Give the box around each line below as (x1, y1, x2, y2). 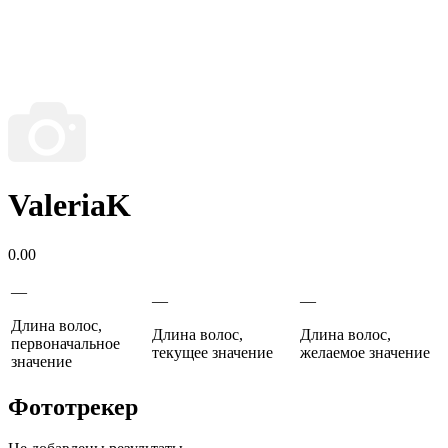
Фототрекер (8, 393, 138, 420)
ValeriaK (8, 187, 131, 224)
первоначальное (11, 334, 120, 352)
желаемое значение (300, 343, 430, 361)
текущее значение (152, 343, 273, 361)
